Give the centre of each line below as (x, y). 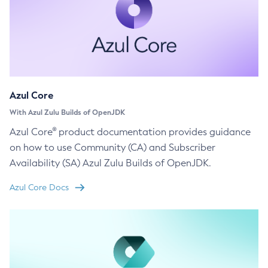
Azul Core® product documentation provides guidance (130, 132)
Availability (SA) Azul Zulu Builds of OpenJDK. (110, 163)
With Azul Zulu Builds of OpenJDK (67, 112)
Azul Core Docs (39, 187)
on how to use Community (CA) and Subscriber (112, 147)
